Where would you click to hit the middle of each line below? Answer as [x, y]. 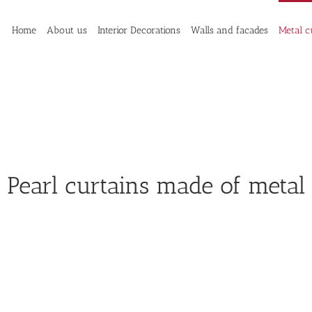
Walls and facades [229, 30]
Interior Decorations [139, 30]
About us [67, 30]
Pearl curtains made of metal [156, 185]
